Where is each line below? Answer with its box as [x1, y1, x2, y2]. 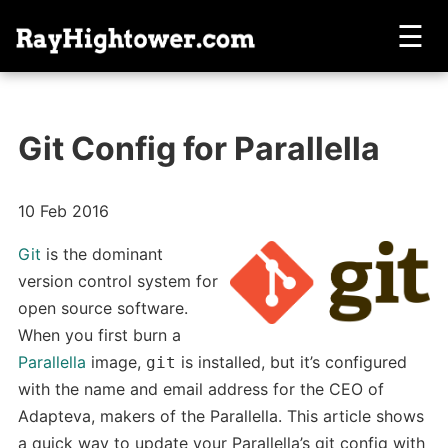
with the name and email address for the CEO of [17, 378, 384, 399]
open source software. [17, 297, 188, 318]
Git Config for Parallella [17, 129, 380, 169]
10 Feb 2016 [17, 200, 109, 221]
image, [85, 351, 146, 372]
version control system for [17, 270, 218, 291]
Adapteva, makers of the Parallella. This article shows [17, 405, 424, 426]
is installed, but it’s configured [175, 351, 407, 372]
